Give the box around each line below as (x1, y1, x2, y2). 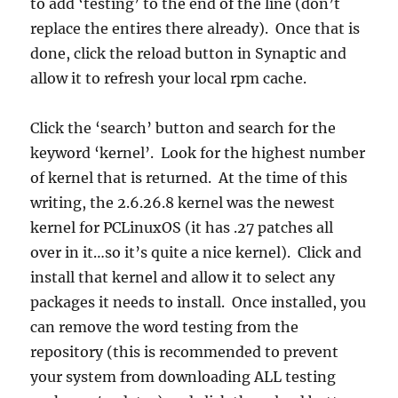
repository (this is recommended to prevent (30, 343, 339, 362)
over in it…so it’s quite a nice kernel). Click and (30, 243, 362, 262)
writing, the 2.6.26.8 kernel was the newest (30, 194, 336, 212)
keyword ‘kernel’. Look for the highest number (30, 144, 366, 163)
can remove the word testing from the (30, 318, 299, 337)
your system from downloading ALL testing (30, 368, 337, 386)
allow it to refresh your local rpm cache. (30, 69, 307, 88)
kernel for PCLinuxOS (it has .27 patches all (30, 219, 334, 237)
